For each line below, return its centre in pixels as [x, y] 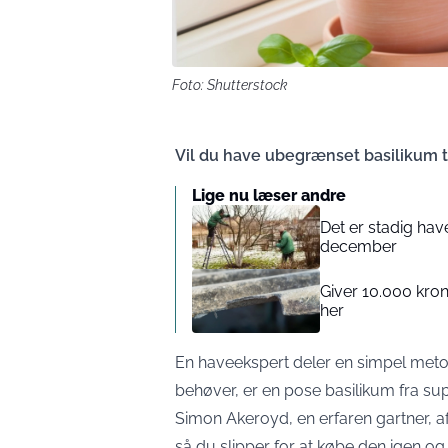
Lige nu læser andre [269, 195]
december [358, 246]
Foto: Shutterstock [230, 85]
